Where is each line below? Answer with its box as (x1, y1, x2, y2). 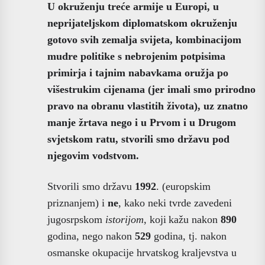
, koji (144, 213, 166, 225)
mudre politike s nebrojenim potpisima (47, 50, 225, 62)
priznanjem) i (47, 196, 108, 209)
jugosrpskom (47, 213, 105, 225)
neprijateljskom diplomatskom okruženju (47, 17, 237, 29)
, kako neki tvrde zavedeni (118, 196, 232, 209)
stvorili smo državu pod (121, 132, 230, 145)
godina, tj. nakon (151, 230, 227, 242)
